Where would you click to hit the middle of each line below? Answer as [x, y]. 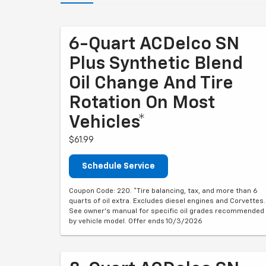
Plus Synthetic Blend [156, 64]
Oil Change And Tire [151, 84]
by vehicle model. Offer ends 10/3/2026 [136, 221]
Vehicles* [107, 123]
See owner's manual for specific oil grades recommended [167, 211]
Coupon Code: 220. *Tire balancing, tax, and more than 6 [163, 191]
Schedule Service [118, 166]
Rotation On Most [142, 103]
